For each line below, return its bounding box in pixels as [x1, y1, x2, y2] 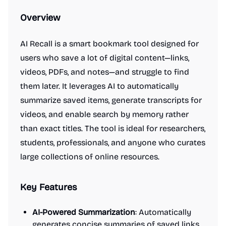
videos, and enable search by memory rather [20, 109, 189, 119]
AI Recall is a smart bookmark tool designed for [20, 39, 199, 48]
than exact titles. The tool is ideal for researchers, [20, 124, 205, 133]
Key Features [20, 182, 77, 193]
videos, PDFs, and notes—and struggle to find [20, 67, 189, 77]
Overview [20, 12, 61, 23]
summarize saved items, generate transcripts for [20, 95, 202, 105]
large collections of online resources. [20, 152, 159, 161]
